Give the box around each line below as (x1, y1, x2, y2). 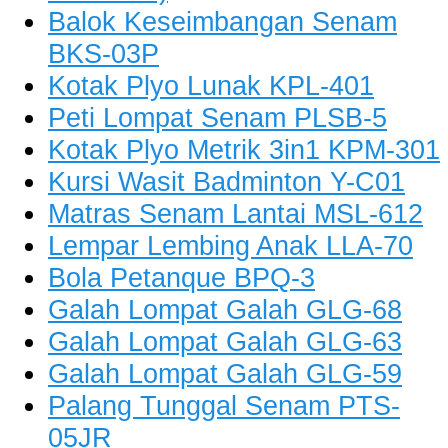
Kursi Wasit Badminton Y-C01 (48, 166, 405, 198)
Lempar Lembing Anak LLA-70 (48, 230, 413, 262)
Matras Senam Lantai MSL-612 (48, 198, 423, 230)
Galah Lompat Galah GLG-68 (48, 294, 402, 326)
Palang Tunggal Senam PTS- (48, 390, 400, 422)
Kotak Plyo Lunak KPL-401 (48, 70, 374, 102)
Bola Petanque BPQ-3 (48, 262, 315, 294)
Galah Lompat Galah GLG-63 (48, 326, 402, 358)
